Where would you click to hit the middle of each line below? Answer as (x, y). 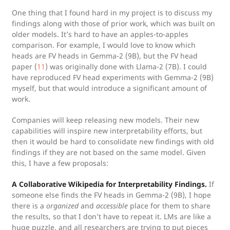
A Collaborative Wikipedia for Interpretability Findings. (109, 184)
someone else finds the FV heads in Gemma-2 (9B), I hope (111, 195)
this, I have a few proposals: (60, 163)
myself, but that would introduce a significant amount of (109, 88)
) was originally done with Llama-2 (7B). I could (126, 66)
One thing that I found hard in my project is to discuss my (112, 13)
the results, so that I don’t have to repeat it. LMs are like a (111, 216)
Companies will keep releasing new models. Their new (106, 120)
